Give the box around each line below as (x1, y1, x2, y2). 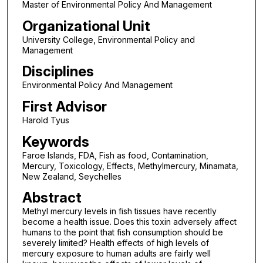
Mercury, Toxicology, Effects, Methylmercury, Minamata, (22, 160, 238, 171)
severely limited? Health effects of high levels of (22, 238, 209, 248)
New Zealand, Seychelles (22, 171, 122, 181)
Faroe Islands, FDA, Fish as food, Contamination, (22, 150, 208, 160)
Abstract (22, 189, 82, 207)
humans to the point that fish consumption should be (22, 227, 223, 238)
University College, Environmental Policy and (22, 34, 195, 45)
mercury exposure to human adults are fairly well (22, 248, 211, 259)
